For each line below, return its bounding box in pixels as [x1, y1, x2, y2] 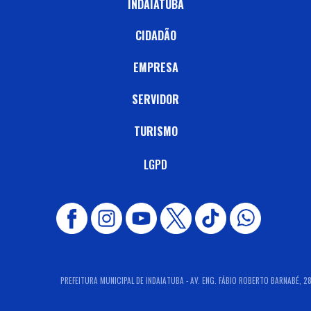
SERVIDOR [132, 90, 179, 108]
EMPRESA [133, 59, 178, 76]
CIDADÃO [135, 27, 176, 44]
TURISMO [133, 122, 178, 140]
